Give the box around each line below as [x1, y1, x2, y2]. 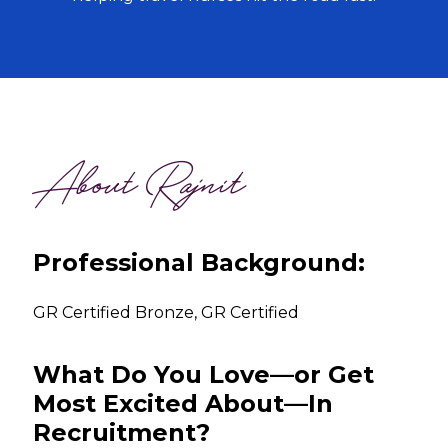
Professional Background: [33, 248, 366, 278]
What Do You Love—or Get [33, 360, 375, 390]
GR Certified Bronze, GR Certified [33, 303, 300, 323]
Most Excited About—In [33, 389, 334, 419]
